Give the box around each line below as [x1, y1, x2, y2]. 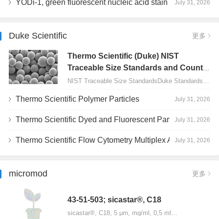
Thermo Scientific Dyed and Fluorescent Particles [16, 115, 173, 124]
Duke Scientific [9, 31, 67, 41]
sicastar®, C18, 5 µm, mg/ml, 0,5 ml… [67, 209, 177, 217]
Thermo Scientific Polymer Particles [16, 95, 139, 103]
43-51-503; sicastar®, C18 [67, 195, 161, 204]
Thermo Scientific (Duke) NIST [67, 51, 179, 60]
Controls [67, 75, 100, 84]
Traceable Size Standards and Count [67, 63, 203, 72]
